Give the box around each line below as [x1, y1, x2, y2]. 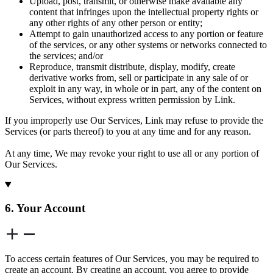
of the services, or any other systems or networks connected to [29, 39, 267, 50]
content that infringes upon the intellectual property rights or [29, 6, 258, 17]
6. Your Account [5, 202, 85, 215]
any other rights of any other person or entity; [29, 17, 202, 28]
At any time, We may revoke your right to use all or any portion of [5, 147, 259, 158]
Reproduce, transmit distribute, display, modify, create [29, 61, 235, 72]
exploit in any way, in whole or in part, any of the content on [29, 83, 261, 94]
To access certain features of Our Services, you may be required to [5, 253, 259, 264]
